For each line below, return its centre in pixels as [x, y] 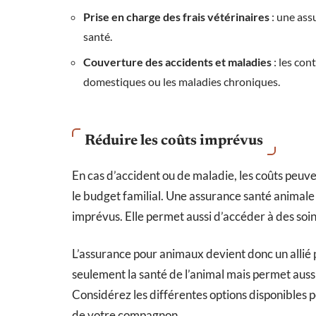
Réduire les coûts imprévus [174, 141]
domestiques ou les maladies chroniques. [182, 81]
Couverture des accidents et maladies [177, 61]
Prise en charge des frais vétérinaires [176, 16]
